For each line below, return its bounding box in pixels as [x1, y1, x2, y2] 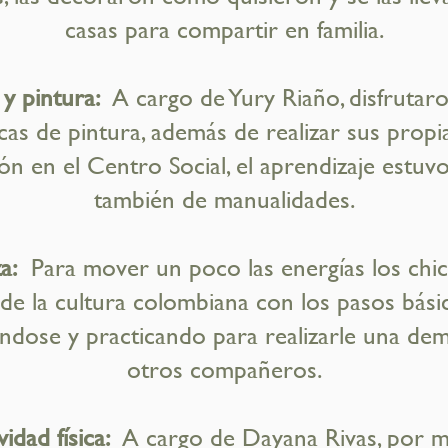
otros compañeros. [126, 352, 322, 387]
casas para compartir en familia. [64, 12, 384, 47]
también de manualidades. [93, 182, 355, 217]
